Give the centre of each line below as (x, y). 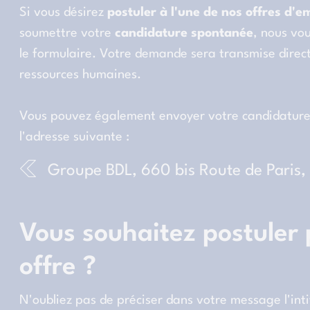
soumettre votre (67, 33)
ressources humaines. (80, 74)
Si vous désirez (63, 12)
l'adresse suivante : (74, 137)
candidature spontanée (184, 33)
